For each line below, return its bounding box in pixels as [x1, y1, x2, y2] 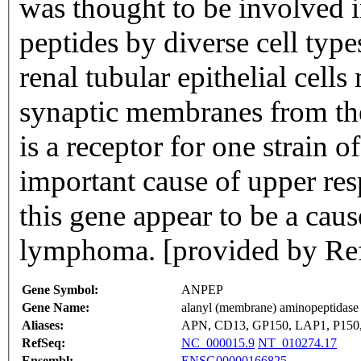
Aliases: [22, 318, 64, 333]
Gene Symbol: [22, 283, 98, 297]
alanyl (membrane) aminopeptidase [181, 301, 359, 315]
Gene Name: [22, 301, 89, 315]
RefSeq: [22, 336, 65, 351]
